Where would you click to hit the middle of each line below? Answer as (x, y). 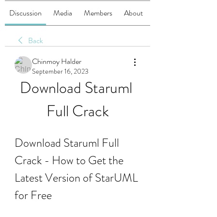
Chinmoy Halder (57, 61)
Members (98, 13)
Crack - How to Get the (69, 160)
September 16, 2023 (60, 71)
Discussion (25, 13)
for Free (33, 195)
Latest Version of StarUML (76, 178)
